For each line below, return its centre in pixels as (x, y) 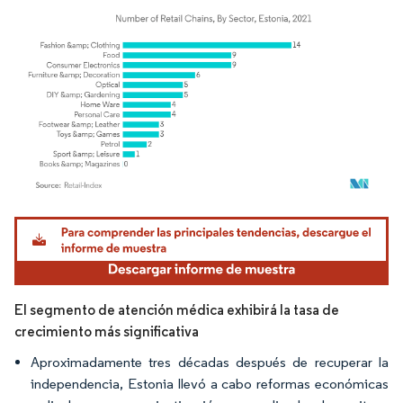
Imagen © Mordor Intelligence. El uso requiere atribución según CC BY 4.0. (194, 219)
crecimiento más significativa (107, 331)
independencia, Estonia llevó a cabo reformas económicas (210, 383)
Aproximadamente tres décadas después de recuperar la (210, 362)
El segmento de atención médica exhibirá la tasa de (177, 309)
